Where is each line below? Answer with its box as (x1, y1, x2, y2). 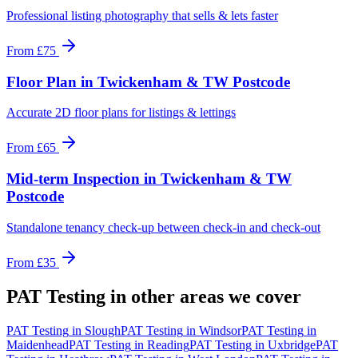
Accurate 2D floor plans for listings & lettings (6, 105, 236, 120)
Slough (85, 323, 121, 337)
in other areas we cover (105, 285, 301, 307)
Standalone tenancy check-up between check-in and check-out (6, 220, 320, 234)
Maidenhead (6, 337, 69, 352)
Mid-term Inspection (6, 170, 140, 187)
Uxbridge (268, 337, 316, 352)
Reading (147, 337, 189, 352)
